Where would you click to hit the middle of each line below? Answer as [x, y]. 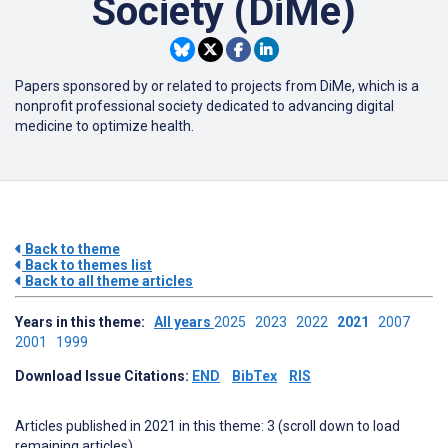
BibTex [254, 376]
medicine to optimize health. [104, 126]
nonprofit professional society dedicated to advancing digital [204, 106]
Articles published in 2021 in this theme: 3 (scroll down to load [207, 426]
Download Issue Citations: [103, 376]
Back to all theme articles [107, 281]
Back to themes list [87, 265]
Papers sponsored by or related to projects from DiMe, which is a [217, 86]
